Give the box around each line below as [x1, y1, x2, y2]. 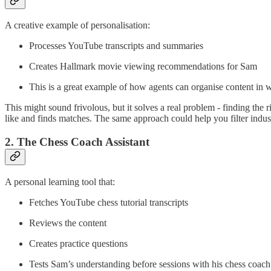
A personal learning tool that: [5, 176, 115, 187]
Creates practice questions [29, 238, 128, 249]
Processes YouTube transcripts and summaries [29, 41, 203, 51]
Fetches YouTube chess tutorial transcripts [29, 197, 188, 207]
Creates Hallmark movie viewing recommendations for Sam [29, 61, 257, 72]
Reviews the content [29, 217, 106, 228]
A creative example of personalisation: [5, 20, 150, 31]
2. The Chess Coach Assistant [5, 135, 149, 149]
